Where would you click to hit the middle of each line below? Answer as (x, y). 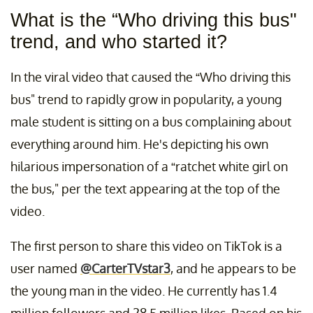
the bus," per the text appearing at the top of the (145, 189)
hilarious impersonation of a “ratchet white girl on (149, 167)
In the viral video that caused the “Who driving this (151, 77)
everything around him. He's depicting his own (139, 144)
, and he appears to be (233, 269)
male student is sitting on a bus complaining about (151, 122)
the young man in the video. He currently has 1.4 (144, 291)
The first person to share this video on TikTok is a (146, 246)
